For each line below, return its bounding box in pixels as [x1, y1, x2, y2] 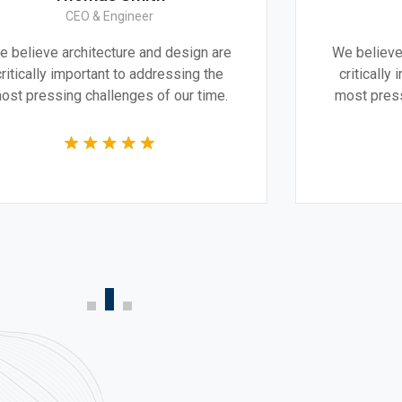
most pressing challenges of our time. [147, 86, 386, 104]
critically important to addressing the [152, 65, 381, 83]
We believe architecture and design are [144, 43, 389, 61]
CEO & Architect [221, 8, 311, 23]
